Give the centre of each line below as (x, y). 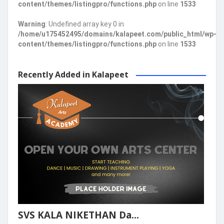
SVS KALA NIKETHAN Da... (78, 215)
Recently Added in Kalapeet (73, 74)
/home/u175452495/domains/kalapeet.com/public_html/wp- (117, 34)
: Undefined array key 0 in (85, 24)
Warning (32, 24)
